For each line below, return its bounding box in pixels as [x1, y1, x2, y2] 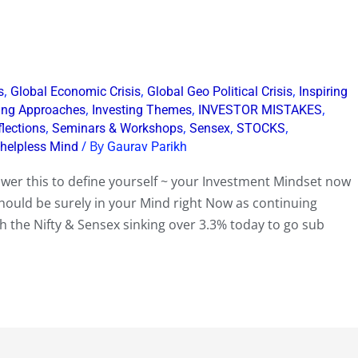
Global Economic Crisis [10, 83, 141, 99]
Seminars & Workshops [52, 120, 183, 136]
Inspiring [299, 83, 348, 99]
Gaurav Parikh [107, 138, 187, 154]
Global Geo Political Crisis [147, 83, 292, 99]
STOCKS [237, 120, 285, 136]
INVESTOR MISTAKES [198, 101, 322, 117]
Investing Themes [92, 101, 192, 117]
